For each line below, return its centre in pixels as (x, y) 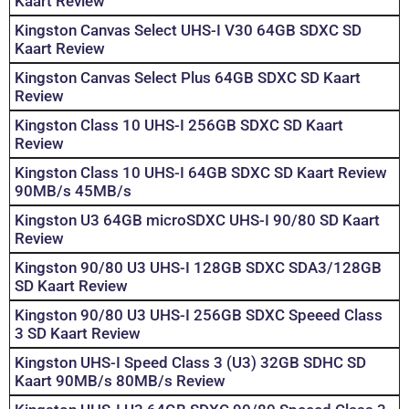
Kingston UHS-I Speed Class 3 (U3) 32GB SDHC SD (190, 363)
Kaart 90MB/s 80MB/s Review (120, 381)
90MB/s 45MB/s (73, 191)
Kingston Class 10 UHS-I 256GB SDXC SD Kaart (179, 126)
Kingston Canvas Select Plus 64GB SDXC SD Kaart (188, 78)
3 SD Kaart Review (78, 334)
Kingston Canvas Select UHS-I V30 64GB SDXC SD (188, 31)
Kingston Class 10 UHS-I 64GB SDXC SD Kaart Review (201, 173)
